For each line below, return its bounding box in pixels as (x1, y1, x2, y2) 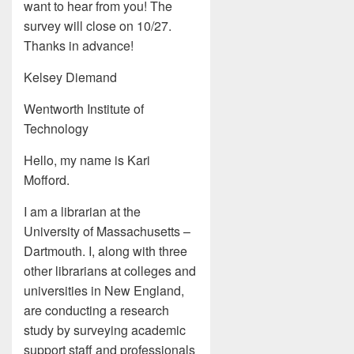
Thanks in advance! (24, 36, 134, 55)
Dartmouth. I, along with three (24, 242, 187, 260)
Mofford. (24, 171, 70, 189)
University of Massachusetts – (24, 222, 190, 240)
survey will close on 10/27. (24, 17, 171, 35)
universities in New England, (24, 281, 184, 299)
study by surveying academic (24, 321, 186, 339)
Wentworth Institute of (24, 100, 144, 118)
